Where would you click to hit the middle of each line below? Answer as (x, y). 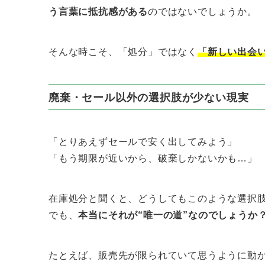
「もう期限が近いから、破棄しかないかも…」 (153, 159)
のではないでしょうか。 (203, 12)
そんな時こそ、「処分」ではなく (123, 52)
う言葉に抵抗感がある (98, 12)
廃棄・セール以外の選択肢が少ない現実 (149, 97)
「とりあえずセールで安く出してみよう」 (143, 142)
